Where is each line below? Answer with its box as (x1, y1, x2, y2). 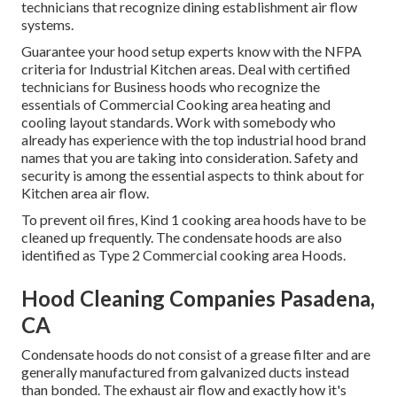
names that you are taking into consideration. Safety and (21, 149, 358, 167)
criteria (21, 60, 66, 78)
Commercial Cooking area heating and (99, 96, 331, 113)
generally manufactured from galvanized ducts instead (21, 363, 349, 381)
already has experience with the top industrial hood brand (21, 131, 366, 149)
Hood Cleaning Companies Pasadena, (21, 285, 375, 312)
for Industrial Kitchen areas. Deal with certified (66, 60, 350, 78)
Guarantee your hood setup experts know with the (21, 43, 324, 60)
